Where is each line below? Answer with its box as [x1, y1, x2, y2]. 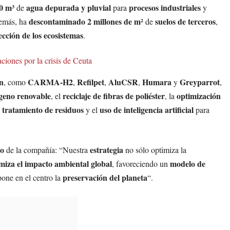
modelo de [170, 158, 205, 170]
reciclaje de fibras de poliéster [63, 90, 165, 102]
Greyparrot [180, 76, 220, 88]
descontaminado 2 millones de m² [29, 15, 143, 28]
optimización [177, 90, 221, 102]
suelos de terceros [155, 15, 216, 28]
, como [4, 76, 28, 88]
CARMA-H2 [28, 76, 73, 88]
